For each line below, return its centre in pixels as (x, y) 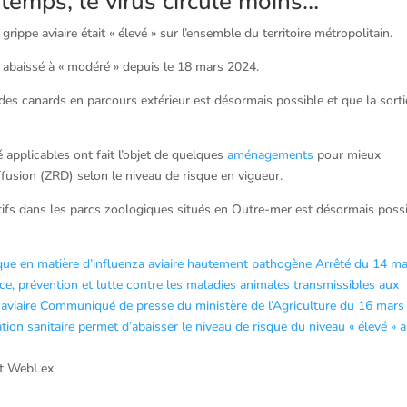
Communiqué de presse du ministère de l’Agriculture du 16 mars (223, 305)
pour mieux (347, 154)
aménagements (271, 154)
